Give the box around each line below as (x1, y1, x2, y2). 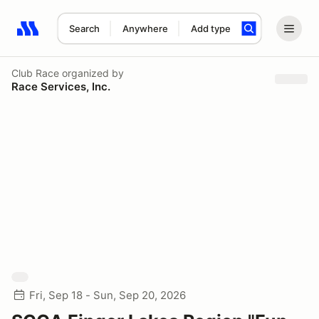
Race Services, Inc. (11, 79, 110, 93)
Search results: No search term (16, 29, 182, 43)
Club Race (11, 66, 59, 79)
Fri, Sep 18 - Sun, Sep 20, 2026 (29, 288, 186, 302)
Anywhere (122, 23, 168, 34)
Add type (190, 23, 231, 34)
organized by (59, 66, 124, 79)
